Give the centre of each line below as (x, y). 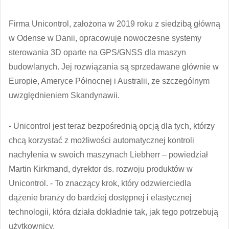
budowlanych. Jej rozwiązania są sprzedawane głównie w (114, 66)
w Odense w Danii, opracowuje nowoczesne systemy (105, 38)
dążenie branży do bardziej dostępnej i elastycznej (100, 197)
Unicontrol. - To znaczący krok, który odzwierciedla (100, 183)
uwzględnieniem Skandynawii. (64, 95)
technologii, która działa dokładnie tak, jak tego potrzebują (113, 212)
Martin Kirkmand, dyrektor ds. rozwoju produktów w (101, 169)
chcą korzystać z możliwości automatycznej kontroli (101, 140)
